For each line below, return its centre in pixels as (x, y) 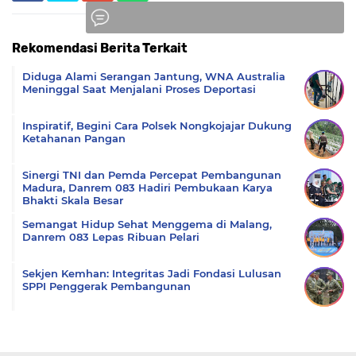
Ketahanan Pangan (74, 138)
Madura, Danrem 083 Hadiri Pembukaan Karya (147, 188)
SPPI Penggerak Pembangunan (106, 286)
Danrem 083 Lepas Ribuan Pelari (111, 237)
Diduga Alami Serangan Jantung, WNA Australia (154, 76)
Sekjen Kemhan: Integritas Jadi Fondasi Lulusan (152, 273)
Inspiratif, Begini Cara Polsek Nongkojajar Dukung (157, 126)
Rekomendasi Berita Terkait (100, 48)
